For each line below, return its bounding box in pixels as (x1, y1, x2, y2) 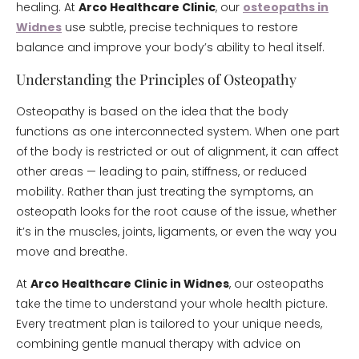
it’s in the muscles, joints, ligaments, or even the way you (16, 224, 337, 240)
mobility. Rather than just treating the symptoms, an (16, 184, 313, 200)
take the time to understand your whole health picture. (16, 296, 328, 312)
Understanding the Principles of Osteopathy (16, 70, 296, 89)
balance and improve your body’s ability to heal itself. (16, 39, 325, 55)
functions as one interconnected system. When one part (16, 123, 340, 139)
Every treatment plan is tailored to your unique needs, (16, 316, 322, 332)
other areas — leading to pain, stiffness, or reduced (16, 163, 307, 179)
